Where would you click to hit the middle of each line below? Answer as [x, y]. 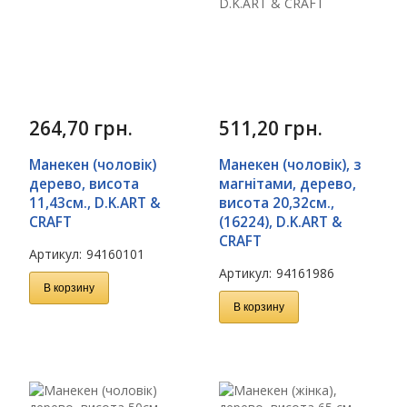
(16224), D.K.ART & [281, 222]
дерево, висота [84, 184]
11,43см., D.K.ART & [95, 203]
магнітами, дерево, [288, 184]
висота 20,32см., [277, 203]
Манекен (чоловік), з [290, 164]
